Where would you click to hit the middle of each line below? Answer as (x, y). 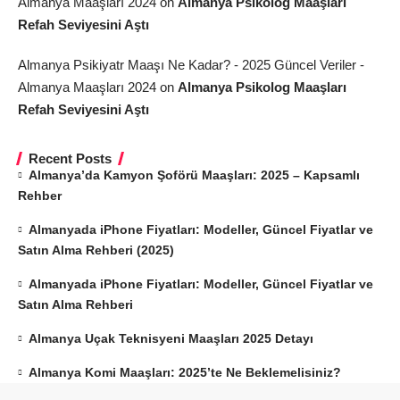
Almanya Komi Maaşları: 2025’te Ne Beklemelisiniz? (185, 372)
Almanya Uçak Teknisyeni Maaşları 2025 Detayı (171, 338)
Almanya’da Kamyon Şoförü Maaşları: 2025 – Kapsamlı (195, 175)
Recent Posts (70, 158)
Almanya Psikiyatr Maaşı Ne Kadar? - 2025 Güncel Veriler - (191, 64)
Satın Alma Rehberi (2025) (96, 250)
